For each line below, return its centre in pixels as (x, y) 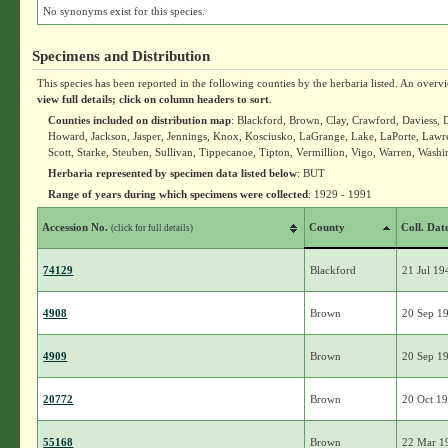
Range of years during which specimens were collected (178, 194)
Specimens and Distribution (121, 55)
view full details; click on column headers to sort (153, 99)
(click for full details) (152, 228)
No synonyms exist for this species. (124, 11)
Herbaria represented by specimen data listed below (173, 173)
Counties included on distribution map (140, 120)
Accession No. (77, 227)
